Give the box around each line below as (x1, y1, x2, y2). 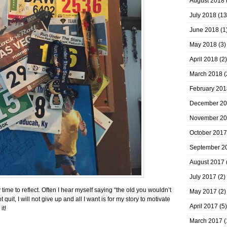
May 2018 (190, 41, 217, 48)
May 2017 (190, 188, 217, 195)
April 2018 (190, 56, 218, 63)
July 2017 (190, 173, 216, 180)
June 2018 (190, 26, 219, 33)
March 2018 (190, 70, 222, 78)
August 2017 (190, 159, 224, 166)
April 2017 (190, 203, 218, 210)
